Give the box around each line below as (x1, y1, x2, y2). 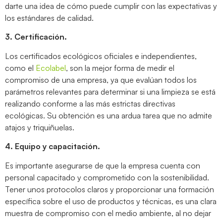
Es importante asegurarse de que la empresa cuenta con (5, 160, 200, 170)
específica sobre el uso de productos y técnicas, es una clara (5, 196, 217, 206)
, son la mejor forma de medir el (66, 62, 174, 73)
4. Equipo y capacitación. (5, 141, 100, 152)
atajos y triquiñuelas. (5, 122, 74, 132)
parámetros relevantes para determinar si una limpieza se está (5, 86, 216, 97)
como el (5, 62, 36, 73)
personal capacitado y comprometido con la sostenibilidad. (5, 172, 209, 182)
